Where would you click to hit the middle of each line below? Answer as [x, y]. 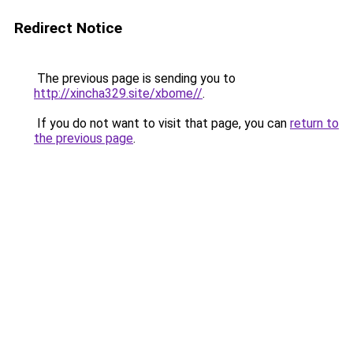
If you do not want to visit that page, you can [162, 123]
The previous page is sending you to [135, 78]
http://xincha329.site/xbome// [118, 93]
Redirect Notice [68, 28]
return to [314, 123]
